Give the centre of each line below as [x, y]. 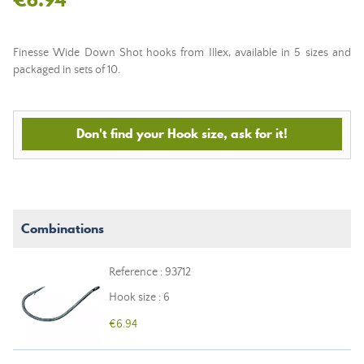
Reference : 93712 [150, 272]
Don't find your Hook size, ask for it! [182, 133]
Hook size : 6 [139, 297]
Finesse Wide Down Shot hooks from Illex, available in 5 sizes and [182, 53]
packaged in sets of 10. [67, 70]
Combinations [63, 228]
